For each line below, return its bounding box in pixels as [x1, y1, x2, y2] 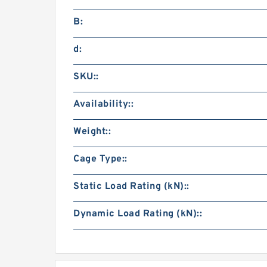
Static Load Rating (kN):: [73, 181, 190, 193]
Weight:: [73, 126, 111, 138]
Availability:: [73, 98, 133, 110]
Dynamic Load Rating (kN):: [73, 208, 202, 220]
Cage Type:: [73, 153, 128, 165]
